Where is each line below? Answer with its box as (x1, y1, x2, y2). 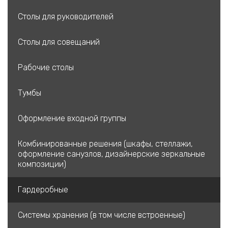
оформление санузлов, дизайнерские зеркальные (18, 149, 205, 159)
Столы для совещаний (18, 37, 100, 47)
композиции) (18, 159, 66, 169)
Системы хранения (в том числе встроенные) (18, 210, 185, 220)
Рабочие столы (18, 63, 74, 73)
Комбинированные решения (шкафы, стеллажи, (18, 139, 193, 149)
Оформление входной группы (18, 113, 126, 124)
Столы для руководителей (18, 12, 113, 22)
